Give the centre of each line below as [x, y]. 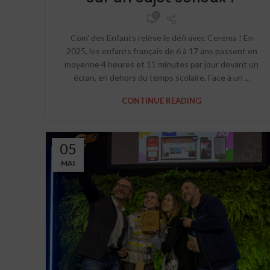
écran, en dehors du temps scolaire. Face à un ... [162, 77]
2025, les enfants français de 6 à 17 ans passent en [162, 51]
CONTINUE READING [162, 101]
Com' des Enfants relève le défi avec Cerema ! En [162, 38]
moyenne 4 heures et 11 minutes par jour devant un [162, 64]
